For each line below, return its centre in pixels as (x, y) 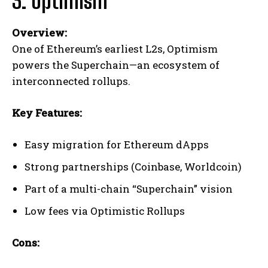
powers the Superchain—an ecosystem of (116, 65)
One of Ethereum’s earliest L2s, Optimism (115, 49)
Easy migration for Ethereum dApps (117, 145)
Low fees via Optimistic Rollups (105, 211)
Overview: (39, 33)
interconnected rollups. (71, 81)
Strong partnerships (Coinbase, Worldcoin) (133, 167)
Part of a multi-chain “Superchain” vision (129, 189)
